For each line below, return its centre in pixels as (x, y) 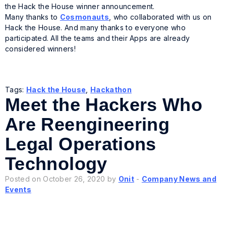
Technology (56, 164)
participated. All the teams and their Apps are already (98, 38)
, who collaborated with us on (160, 17)
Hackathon (111, 90)
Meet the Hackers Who (104, 105)
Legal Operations (81, 144)
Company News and (179, 179)
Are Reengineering (88, 125)
